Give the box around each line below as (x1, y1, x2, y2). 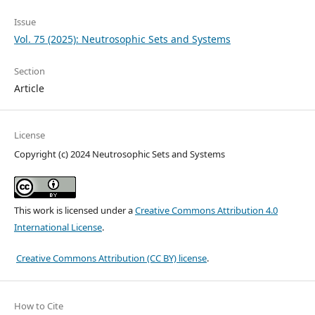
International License (13, 221, 102, 234)
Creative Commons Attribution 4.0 (134, 204, 278, 217)
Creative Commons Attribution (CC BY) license (15, 252, 207, 265)
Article (13, 82, 44, 96)
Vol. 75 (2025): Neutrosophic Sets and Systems (13, 32, 231, 46)
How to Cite (13, 300, 63, 313)
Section (13, 65, 45, 78)
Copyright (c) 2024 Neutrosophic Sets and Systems (13, 148, 225, 161)
